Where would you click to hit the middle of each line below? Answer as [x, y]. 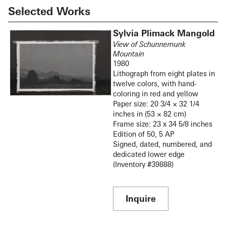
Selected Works [49, 11]
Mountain [129, 54]
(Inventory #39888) [143, 164]
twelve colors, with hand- [155, 84]
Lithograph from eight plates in [164, 74]
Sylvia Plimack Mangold [164, 33]
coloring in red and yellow [156, 94]
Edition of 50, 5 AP [144, 134]
